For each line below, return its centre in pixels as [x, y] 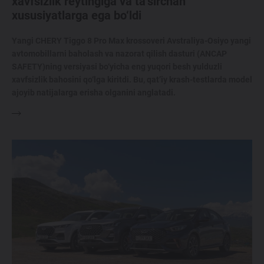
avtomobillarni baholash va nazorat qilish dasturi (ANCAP [119, 54]
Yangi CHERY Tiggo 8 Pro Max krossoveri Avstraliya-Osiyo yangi [131, 41]
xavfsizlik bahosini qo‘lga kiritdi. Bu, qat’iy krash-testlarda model [132, 80]
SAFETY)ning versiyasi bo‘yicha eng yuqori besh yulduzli [117, 67]
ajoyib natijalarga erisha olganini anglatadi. [94, 93]
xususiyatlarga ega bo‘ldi [77, 16]
